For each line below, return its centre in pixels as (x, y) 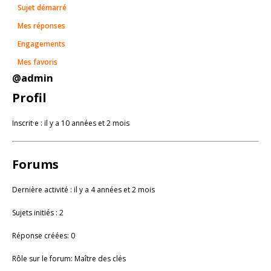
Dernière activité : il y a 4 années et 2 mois (83, 190)
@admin (33, 78)
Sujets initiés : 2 (38, 213)
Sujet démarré (42, 8)
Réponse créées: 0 (44, 236)
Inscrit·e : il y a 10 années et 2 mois (71, 123)
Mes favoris (38, 62)
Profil (29, 98)
